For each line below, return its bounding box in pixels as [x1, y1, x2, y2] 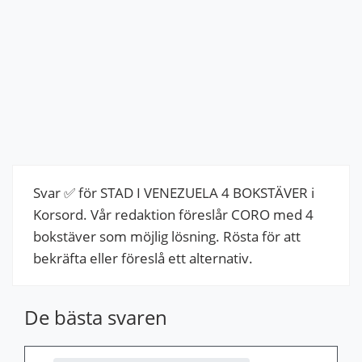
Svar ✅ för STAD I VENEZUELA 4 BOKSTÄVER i [33, 183, 314, 202]
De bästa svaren [24, 304, 167, 330]
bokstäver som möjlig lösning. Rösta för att [33, 226, 301, 246]
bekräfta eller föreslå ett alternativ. [33, 248, 253, 267]
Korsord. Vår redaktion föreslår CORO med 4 [33, 204, 314, 224]
